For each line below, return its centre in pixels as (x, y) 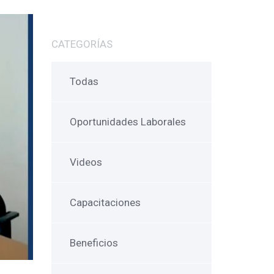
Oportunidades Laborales (128, 122)
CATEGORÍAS (82, 44)
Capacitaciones (105, 202)
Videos (86, 162)
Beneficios (94, 243)
